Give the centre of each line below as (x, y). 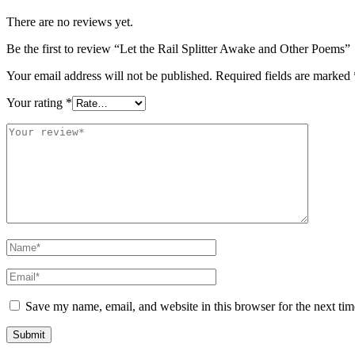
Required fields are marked (284, 76)
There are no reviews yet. (70, 22)
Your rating (36, 103)
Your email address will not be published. (109, 76)
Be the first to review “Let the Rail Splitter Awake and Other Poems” (178, 49)
